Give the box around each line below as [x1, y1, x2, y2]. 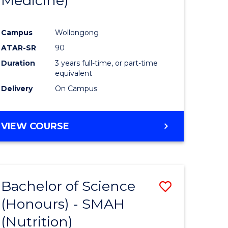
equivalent [55, 68, 93, 78]
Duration [1, 58, 36, 68]
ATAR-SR [1, 43, 37, 52]
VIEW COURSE [1, 120, 70, 132]
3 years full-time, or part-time [55, 58, 158, 68]
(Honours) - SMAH [1, 195, 125, 212]
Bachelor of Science [1, 177, 136, 194]
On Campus [55, 83, 98, 93]
